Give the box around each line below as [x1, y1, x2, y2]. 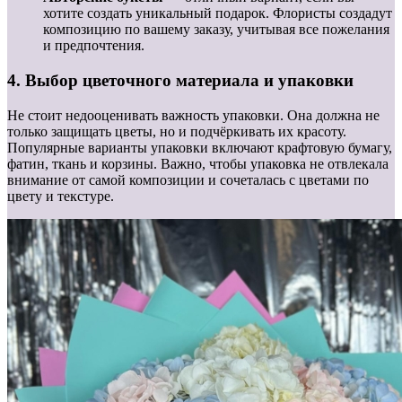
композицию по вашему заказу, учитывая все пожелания [43, 22, 389, 38]
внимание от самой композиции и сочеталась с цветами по [7, 171, 369, 188]
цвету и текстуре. [7, 188, 114, 204]
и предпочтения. [43, 38, 144, 54]
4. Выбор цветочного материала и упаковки [7, 70, 354, 90]
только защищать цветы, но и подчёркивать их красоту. [7, 123, 346, 139]
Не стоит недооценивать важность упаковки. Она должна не [7, 107, 380, 123]
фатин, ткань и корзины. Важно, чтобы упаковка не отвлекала [7, 155, 389, 171]
